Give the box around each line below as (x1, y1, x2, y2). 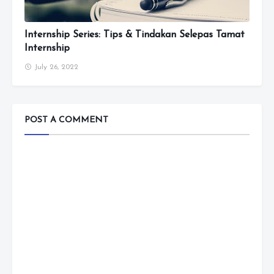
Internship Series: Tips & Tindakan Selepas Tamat (24, 30, 245, 40)
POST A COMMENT (24, 116, 108, 125)
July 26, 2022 (34, 64, 78, 71)
